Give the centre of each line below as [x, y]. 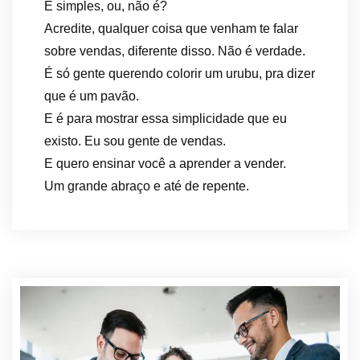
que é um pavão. [92, 96]
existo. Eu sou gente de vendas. [135, 141]
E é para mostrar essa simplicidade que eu [166, 119]
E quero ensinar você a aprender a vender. [165, 164]
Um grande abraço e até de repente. [147, 186]
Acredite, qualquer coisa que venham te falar [171, 29]
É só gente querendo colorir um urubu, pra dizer [180, 74]
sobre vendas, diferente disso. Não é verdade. [175, 51]
